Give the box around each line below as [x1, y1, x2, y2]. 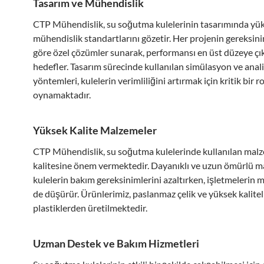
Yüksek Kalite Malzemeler [33, 124, 157, 137]
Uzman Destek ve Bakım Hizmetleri [33, 237, 199, 250]
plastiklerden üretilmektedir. [33, 202, 147, 213]
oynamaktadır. [33, 89, 91, 100]
